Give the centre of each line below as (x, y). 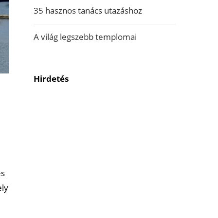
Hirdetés (51, 79)
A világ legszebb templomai (85, 37)
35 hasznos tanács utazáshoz (88, 10)
